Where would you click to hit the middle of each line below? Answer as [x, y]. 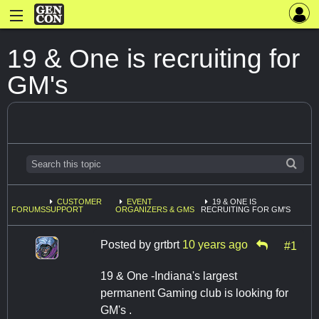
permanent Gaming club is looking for [194, 293]
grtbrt [167, 244]
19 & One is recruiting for [153, 58]
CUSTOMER [79, 202]
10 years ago [215, 244]
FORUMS [28, 210]
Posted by [127, 244]
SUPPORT [64, 210]
